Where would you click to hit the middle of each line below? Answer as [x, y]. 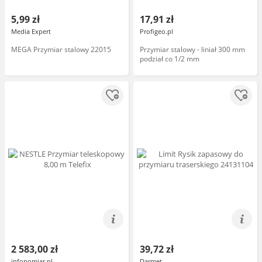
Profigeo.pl [156, 31]
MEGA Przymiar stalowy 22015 [61, 49]
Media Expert [31, 31]
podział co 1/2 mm [170, 59]
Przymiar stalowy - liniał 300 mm [192, 49]
